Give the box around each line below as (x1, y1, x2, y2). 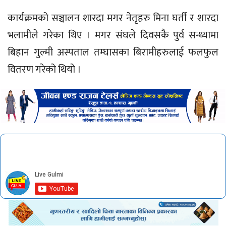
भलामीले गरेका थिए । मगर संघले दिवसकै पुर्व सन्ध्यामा (8, 27, 218, 44)
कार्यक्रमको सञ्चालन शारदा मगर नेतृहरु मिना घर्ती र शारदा (8, 10, 218, 27)
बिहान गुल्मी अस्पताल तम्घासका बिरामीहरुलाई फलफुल (8, 44, 218, 62)
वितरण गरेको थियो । (8, 61, 81, 79)
